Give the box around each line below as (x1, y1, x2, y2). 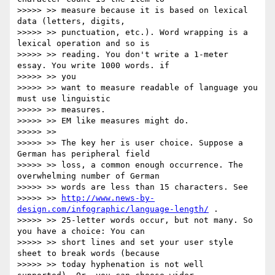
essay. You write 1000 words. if (17, 61, 169, 71)
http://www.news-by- (61, 193, 155, 203)
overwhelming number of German (17, 171, 160, 181)
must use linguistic (17, 94, 110, 104)
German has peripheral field (17, 149, 150, 159)
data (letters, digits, (17, 17, 125, 26)
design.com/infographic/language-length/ (17, 204, 209, 214)
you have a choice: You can (17, 227, 145, 236)
